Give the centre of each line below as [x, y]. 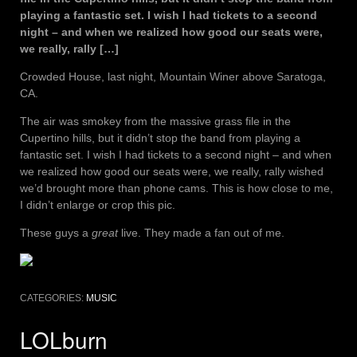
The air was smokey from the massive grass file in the [155, 121]
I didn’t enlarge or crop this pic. [98, 204]
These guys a [56, 232]
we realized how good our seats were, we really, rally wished [172, 171]
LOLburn [64, 339]
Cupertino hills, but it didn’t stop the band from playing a [160, 137]
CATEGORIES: [53, 298]
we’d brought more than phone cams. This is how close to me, [177, 188]
